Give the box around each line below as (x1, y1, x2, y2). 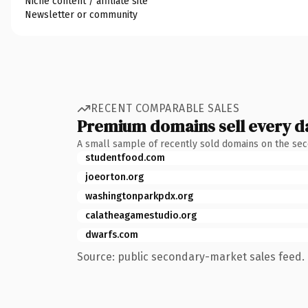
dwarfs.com (85, 228, 138, 241)
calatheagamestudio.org (85, 209, 197, 221)
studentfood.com (85, 151, 165, 164)
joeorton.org (85, 170, 144, 183)
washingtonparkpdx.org (85, 190, 193, 202)
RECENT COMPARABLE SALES (91, 102, 240, 115)
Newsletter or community (25, 8, 137, 21)
